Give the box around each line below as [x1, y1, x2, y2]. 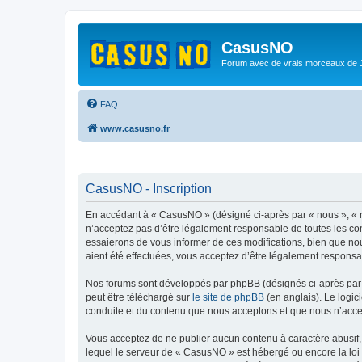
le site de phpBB [192, 292, 264, 303]
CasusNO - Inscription [86, 182, 212, 196]
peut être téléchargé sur [86, 292, 192, 303]
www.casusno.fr [100, 123, 170, 133]
